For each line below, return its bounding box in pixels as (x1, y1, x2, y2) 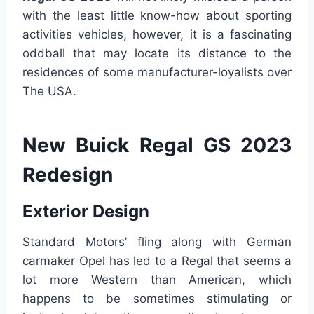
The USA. (22, 84, 76, 99)
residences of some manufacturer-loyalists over (22, 65, 292, 80)
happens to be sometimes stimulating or (22, 292, 292, 306)
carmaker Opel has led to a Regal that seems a (22, 254, 292, 268)
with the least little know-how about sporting (22, 8, 292, 23)
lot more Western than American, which (22, 273, 292, 287)
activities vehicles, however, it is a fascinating (22, 27, 292, 42)
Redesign (22, 163, 113, 187)
